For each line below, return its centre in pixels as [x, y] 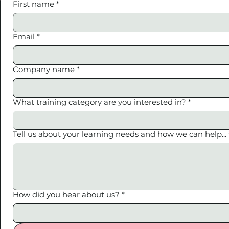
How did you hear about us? [66, 194]
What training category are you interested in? [99, 102]
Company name [44, 69]
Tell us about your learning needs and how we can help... [120, 134]
